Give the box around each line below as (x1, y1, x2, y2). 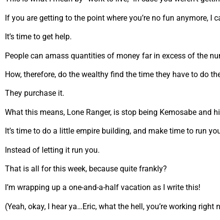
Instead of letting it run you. (5, 145, 100, 155)
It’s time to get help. (5, 32, 72, 42)
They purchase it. (5, 88, 64, 98)
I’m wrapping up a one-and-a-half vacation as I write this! (5, 183, 200, 192)
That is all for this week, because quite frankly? (5, 164, 167, 173)
